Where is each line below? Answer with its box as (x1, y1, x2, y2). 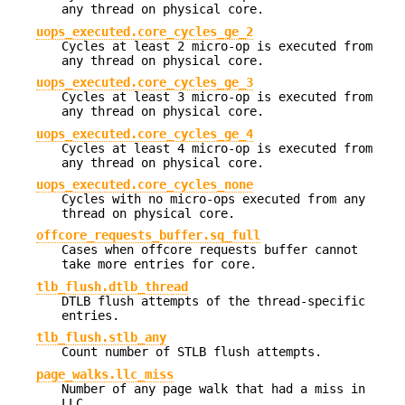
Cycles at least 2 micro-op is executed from (61, 38, 372, 53)
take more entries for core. (61, 257, 257, 272)
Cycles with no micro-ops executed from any (61, 191, 365, 206)
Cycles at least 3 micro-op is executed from (61, 89, 372, 105)
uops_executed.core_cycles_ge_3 (36, 75, 253, 90)
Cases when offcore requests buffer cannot (61, 242, 358, 258)
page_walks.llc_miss (36, 366, 174, 381)
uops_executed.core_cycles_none (36, 176, 253, 192)
